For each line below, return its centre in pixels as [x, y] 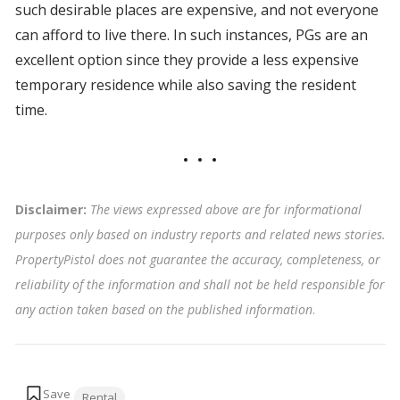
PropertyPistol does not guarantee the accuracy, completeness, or [197, 260]
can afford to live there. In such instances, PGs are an [191, 35]
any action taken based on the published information [163, 310]
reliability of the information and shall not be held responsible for [200, 285]
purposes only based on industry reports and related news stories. [200, 235]
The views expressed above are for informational [225, 210]
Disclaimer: [52, 210]
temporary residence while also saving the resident [185, 85]
